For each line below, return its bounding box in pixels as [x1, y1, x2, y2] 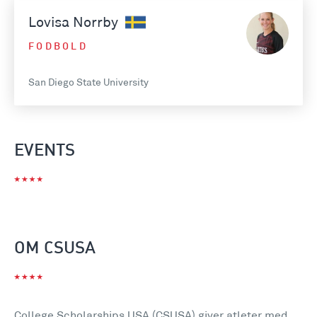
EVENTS [14, 143, 75, 160]
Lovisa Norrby [28, 16, 122, 29]
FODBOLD [28, 42, 88, 52]
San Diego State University [28, 78, 149, 88]
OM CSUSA [14, 241, 96, 258]
